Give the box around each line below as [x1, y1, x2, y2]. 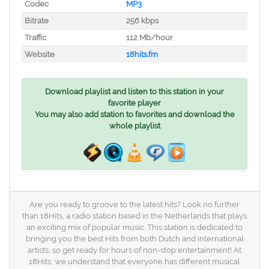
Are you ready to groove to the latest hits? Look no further [29, 200, 240, 209]
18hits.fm [125, 50, 158, 59]
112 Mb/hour [125, 33, 173, 42]
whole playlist [109, 121, 160, 130]
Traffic [24, 33, 46, 42]
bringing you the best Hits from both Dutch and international [25, 234, 244, 243]
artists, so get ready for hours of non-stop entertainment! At [28, 246, 241, 255]
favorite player [108, 98, 161, 107]
